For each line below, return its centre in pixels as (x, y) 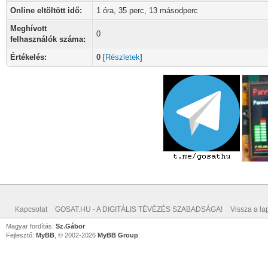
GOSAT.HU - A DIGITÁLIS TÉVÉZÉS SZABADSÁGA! (139, 209)
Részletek (123, 57)
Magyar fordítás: (31, 226)
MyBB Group (118, 235)
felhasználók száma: (48, 39)
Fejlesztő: (21, 235)
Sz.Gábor (70, 226)
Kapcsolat (31, 209)
